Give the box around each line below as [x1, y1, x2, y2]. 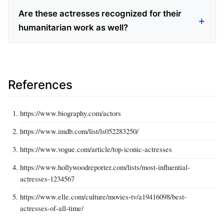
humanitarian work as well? [18, 22, 128, 33]
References [8, 77, 72, 92]
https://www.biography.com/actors [20, 108, 121, 118]
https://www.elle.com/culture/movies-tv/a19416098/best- [20, 191, 186, 202]
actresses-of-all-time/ [20, 203, 83, 213]
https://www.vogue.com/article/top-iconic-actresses [20, 144, 172, 154]
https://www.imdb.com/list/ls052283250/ [20, 126, 138, 136]
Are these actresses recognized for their [18, 8, 181, 19]
